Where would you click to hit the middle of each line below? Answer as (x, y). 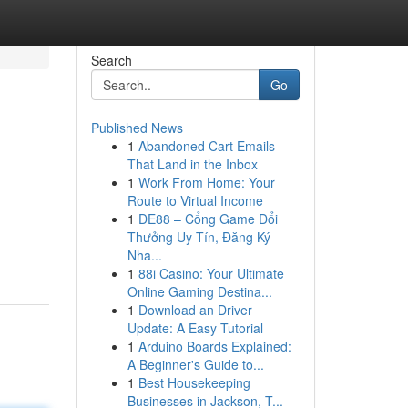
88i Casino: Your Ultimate (211, 273)
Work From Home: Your (206, 182)
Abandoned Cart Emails (206, 146)
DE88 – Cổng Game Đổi (208, 219)
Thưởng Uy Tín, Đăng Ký (199, 237)
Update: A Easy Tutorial (195, 328)
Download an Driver (195, 310)
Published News (137, 127)
